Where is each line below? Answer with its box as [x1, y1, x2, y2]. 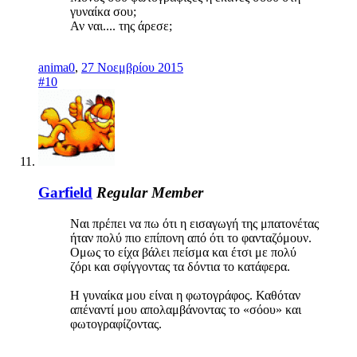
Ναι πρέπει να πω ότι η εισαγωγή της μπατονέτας [70, 216, 319, 230]
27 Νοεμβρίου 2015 [81, 61, 183, 75]
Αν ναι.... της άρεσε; [70, 19, 172, 33]
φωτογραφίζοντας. [70, 316, 162, 331]
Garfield [38, 184, 92, 201]
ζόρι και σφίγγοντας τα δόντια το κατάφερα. [70, 259, 290, 273]
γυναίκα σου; [70, 5, 143, 19]
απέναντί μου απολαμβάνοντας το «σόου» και [70, 302, 301, 316]
